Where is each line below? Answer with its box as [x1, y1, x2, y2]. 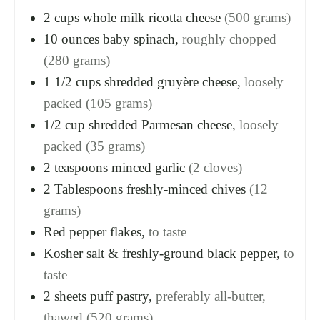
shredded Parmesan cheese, [89, 116, 236, 132]
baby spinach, [103, 31, 179, 46]
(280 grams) [44, 52, 110, 68]
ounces [61, 31, 99, 46]
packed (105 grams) [44, 95, 152, 111]
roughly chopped [182, 31, 276, 46]
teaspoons [54, 159, 108, 175]
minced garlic [111, 159, 185, 175]
